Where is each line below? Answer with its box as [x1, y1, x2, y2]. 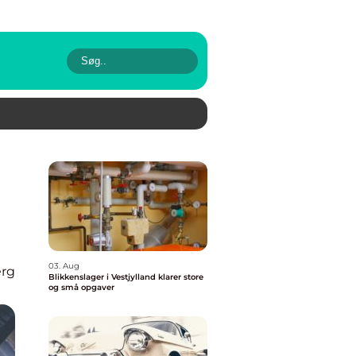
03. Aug [48, 261, 79, 271]
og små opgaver [48, 282, 114, 292]
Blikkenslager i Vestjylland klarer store [48, 272, 203, 282]
